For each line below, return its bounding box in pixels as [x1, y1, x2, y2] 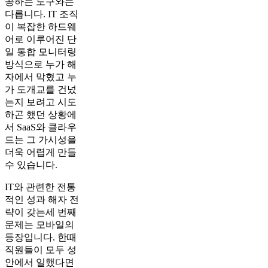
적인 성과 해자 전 [5, 194, 79, 205]
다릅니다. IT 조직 [5, 8, 78, 19]
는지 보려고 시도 [5, 96, 77, 107]
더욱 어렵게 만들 [5, 147, 77, 157]
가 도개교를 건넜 [5, 84, 77, 95]
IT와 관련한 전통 [5, 181, 76, 192]
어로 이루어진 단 [5, 33, 77, 44]
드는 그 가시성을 [5, 134, 77, 145]
